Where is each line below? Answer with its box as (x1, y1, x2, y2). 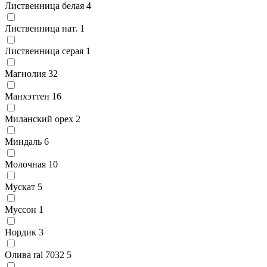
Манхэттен (5, 91, 49, 101)
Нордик (5, 226, 36, 237)
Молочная (5, 159, 46, 169)
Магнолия (5, 68, 46, 79)
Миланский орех (5, 113, 73, 124)
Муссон (5, 204, 36, 215)
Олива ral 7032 (5, 249, 64, 260)
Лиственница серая (5, 45, 83, 56)
